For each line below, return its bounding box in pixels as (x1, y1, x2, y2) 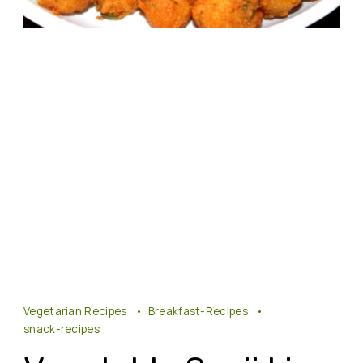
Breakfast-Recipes (147, 303, 251, 318)
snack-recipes (23, 321, 100, 336)
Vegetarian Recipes (23, 303, 130, 318)
